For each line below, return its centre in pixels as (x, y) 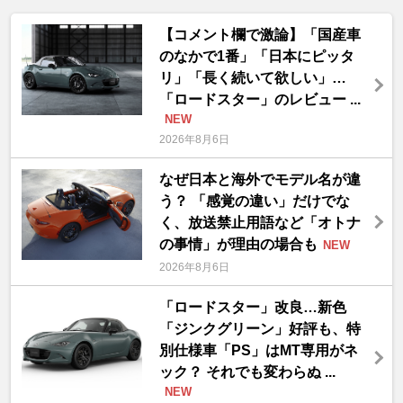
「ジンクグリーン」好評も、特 (260, 329)
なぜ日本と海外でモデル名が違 (260, 180)
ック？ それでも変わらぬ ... (247, 372)
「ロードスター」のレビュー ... (260, 100)
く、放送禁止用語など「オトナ (260, 223)
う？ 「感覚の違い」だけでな (254, 201)
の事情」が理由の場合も (238, 245)
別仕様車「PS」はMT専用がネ (258, 351)
